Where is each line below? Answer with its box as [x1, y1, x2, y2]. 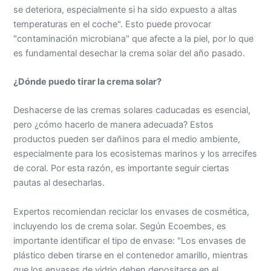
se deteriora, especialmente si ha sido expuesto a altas [13, 4, 238, 15]
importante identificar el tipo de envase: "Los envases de [13, 235, 246, 246]
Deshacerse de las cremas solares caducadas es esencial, [13, 105, 251, 116]
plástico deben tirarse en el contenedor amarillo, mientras [13, 249, 249, 261]
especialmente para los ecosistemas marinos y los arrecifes [13, 148, 258, 160]
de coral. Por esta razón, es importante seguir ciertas [13, 163, 230, 174]
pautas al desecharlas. [13, 177, 105, 189]
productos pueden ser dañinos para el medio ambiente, [13, 134, 241, 145]
